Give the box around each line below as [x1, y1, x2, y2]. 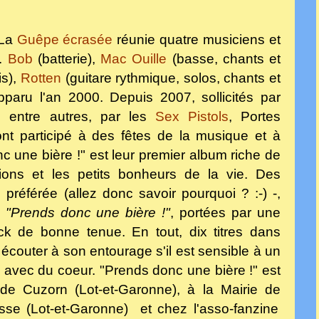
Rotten [21, 70, 62, 85]
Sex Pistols [155, 108, 229, 124]
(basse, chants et [167, 51, 281, 66]
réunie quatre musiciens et [117, 31, 281, 47]
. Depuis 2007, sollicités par [99, 89, 281, 105]
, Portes [228, 108, 281, 124]
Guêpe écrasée [16, 31, 113, 47]
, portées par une [170, 204, 281, 220]
